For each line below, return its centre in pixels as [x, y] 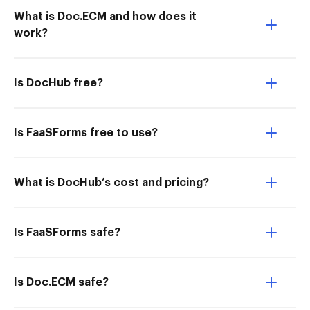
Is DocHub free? [58, 83]
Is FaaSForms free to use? [86, 133]
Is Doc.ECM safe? [61, 282]
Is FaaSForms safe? [67, 232]
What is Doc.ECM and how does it [105, 17]
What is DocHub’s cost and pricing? [111, 183]
